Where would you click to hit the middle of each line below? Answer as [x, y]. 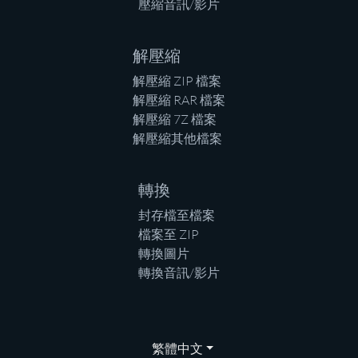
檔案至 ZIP [169, 234]
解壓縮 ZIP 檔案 [177, 80]
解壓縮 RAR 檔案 [179, 99]
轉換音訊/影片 [179, 272]
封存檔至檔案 [177, 215]
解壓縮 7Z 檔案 [175, 119]
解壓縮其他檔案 [177, 138]
